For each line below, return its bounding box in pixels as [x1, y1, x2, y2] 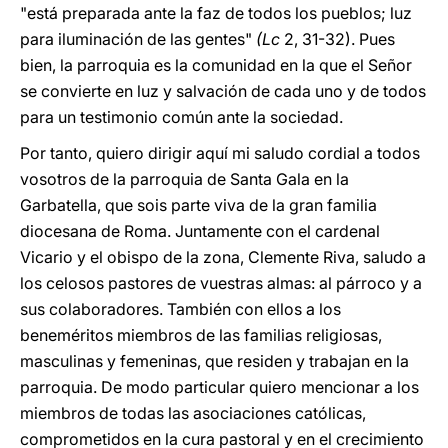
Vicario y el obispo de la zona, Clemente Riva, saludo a [20, 247, 426, 267]
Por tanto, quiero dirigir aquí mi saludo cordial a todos [20, 143, 420, 163]
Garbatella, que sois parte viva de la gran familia [20, 195, 377, 215]
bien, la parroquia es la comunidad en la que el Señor [20, 55, 412, 75]
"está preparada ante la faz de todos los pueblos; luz [20, 3, 412, 23]
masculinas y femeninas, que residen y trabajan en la [20, 351, 409, 371]
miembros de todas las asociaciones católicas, [20, 403, 366, 423]
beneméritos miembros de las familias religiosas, [20, 325, 382, 345]
